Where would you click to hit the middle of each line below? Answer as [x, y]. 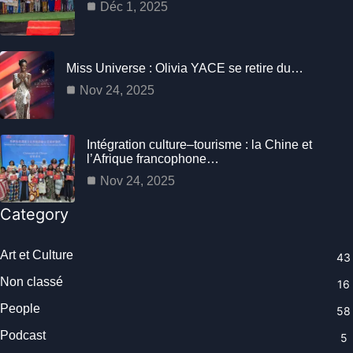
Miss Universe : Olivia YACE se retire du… [184, 68]
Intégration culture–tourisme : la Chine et [199, 144]
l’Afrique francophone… [153, 158]
